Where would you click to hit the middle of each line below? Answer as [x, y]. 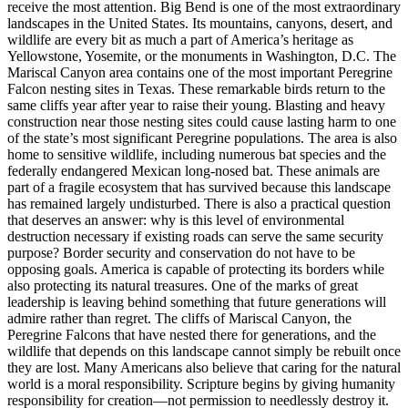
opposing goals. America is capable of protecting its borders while [196, 269]
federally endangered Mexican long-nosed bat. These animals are [194, 170]
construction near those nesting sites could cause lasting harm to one [202, 121]
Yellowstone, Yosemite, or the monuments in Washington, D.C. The [202, 56]
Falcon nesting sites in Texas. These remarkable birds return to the [196, 88]
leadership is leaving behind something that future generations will [197, 301]
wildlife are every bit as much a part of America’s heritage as [180, 39]
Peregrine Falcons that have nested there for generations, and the [192, 334]
